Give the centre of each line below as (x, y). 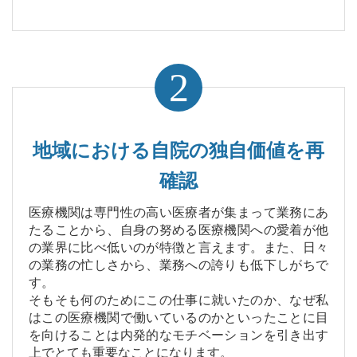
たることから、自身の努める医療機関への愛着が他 (178, 230)
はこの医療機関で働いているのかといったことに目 (178, 318)
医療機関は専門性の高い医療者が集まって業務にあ (178, 213)
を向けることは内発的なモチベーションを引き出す (178, 335)
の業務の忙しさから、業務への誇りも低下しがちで (178, 265)
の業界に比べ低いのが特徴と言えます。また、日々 (178, 248)
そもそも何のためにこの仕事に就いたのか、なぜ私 (178, 300)
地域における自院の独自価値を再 (178, 151)
